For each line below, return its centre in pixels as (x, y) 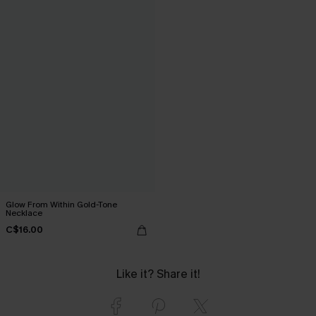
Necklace (24, 213)
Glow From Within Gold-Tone (62, 204)
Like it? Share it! (158, 274)
